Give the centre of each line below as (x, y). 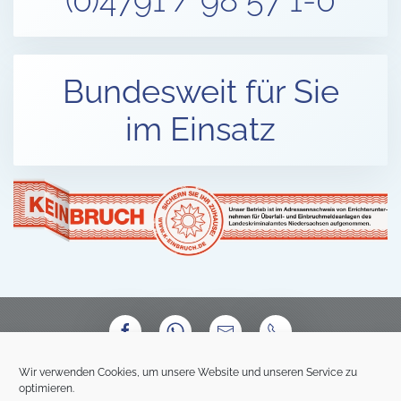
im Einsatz (200, 129)
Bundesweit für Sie (200, 91)
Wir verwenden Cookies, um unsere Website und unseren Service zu (188, 372)
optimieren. (47, 388)
